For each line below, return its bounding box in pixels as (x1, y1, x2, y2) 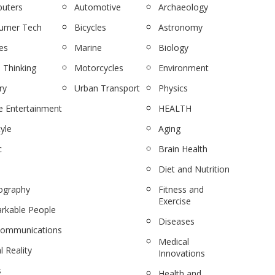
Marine (74, 42, 102, 53)
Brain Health (158, 143, 208, 155)
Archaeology (158, 1, 209, 13)
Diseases (158, 215, 195, 227)
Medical (158, 236, 190, 247)
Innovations (158, 247, 206, 259)
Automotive (74, 1, 121, 13)
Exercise (158, 195, 192, 207)
